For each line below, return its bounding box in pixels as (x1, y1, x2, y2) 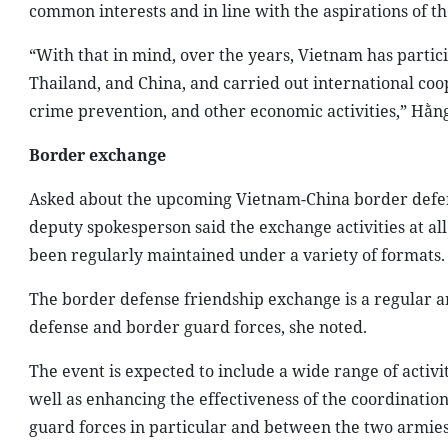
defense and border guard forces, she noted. (28, 316, 367, 338)
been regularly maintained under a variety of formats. (28, 244, 445, 266)
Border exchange (28, 144, 166, 166)
